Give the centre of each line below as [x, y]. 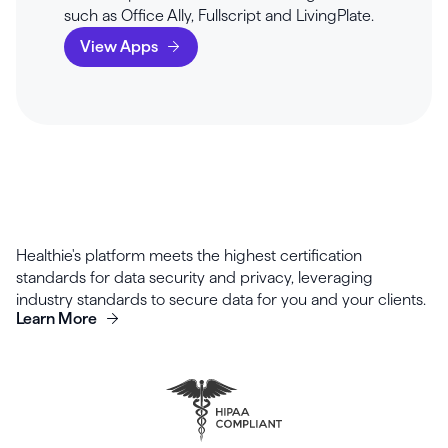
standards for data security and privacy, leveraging [194, 277]
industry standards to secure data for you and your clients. [221, 299]
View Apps [119, 46]
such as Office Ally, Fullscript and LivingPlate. [219, 15]
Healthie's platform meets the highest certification [189, 255]
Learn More [56, 318]
